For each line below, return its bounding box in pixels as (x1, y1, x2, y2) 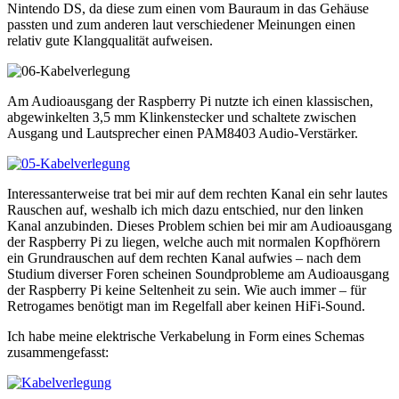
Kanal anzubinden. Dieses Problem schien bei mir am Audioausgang (7, 218, 392, 234)
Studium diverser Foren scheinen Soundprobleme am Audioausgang (7, 266, 389, 282)
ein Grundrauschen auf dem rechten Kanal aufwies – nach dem (7, 250, 361, 266)
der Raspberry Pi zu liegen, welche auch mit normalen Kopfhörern (7, 234, 380, 250)
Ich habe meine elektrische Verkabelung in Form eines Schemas (7, 329, 364, 345)
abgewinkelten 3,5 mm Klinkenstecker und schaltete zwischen (7, 110, 356, 126)
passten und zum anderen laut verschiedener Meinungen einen (7, 17, 355, 33)
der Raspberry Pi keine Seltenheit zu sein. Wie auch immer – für (7, 282, 366, 298)
